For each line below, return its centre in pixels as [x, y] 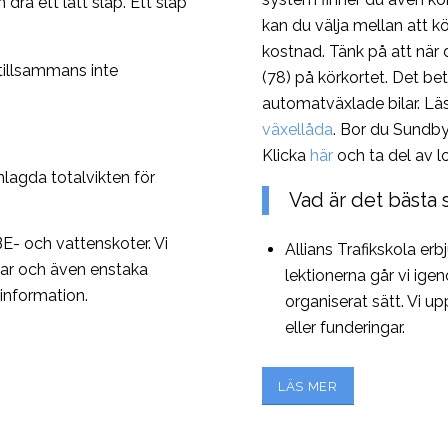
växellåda [297, 129]
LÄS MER [308, 387]
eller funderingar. [345, 328]
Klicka [286, 155]
